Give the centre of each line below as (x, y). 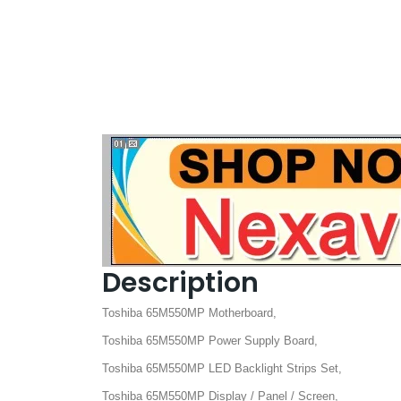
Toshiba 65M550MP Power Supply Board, (210, 340)
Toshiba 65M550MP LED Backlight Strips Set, (222, 368)
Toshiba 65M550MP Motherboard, (189, 312)
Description (180, 282)
